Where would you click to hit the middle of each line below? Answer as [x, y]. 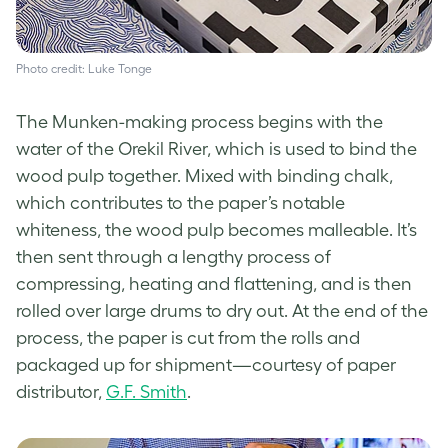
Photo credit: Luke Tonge [84, 68]
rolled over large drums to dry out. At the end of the [222, 310]
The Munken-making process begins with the [199, 121]
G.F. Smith [146, 391]
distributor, [61, 391]
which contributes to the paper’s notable [180, 202]
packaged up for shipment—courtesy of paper [206, 364]
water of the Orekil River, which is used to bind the [216, 148]
